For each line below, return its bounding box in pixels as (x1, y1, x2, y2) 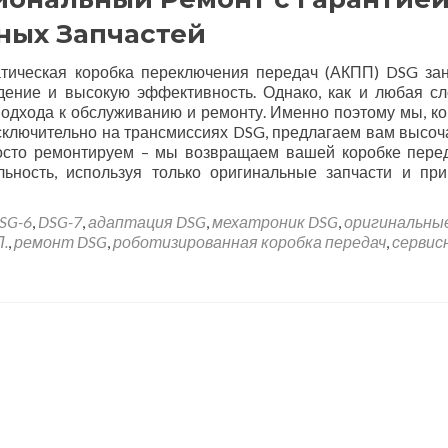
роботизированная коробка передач (113, 232, 386, 251)
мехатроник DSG (212, 212, 338, 231)
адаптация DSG (88, 212, 206, 231)
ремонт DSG (14, 232, 107, 251)
